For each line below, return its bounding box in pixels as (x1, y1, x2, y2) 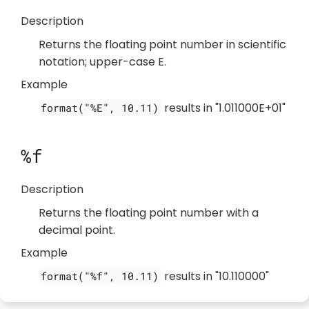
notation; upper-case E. (38, 53, 166, 70)
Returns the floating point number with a (38, 204, 259, 221)
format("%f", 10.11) (41, 268, 159, 283)
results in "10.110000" (161, 268, 270, 284)
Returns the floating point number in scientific (38, 36, 286, 52)
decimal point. (38, 221, 115, 238)
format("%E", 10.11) (41, 100, 159, 114)
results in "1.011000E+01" (161, 99, 286, 116)
